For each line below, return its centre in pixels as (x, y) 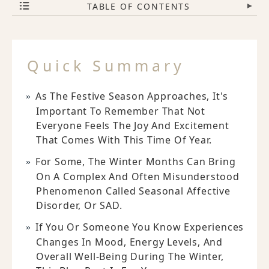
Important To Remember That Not (121, 111)
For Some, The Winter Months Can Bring (135, 162)
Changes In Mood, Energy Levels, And (129, 242)
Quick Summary (106, 65)
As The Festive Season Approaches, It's (132, 96)
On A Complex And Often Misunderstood (138, 177)
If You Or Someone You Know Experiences (140, 227)
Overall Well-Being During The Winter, (130, 256)
